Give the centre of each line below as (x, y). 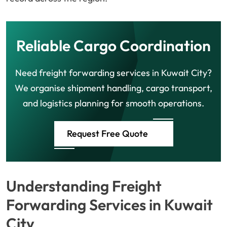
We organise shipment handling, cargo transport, (113, 88)
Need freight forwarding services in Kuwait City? (113, 73)
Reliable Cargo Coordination (113, 46)
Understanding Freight (84, 186)
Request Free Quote (107, 134)
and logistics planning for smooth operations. (113, 103)
